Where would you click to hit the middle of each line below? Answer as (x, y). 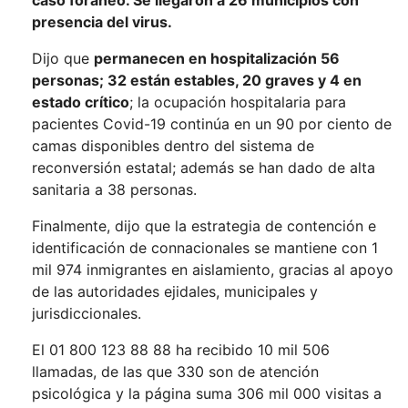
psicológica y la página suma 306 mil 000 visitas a (207, 393)
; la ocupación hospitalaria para (238, 102)
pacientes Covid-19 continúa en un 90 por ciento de (212, 124)
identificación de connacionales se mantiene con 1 (205, 248)
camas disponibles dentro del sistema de (173, 146)
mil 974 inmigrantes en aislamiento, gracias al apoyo (213, 270)
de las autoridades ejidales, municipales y (175, 291)
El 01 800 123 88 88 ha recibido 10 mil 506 (181, 350)
